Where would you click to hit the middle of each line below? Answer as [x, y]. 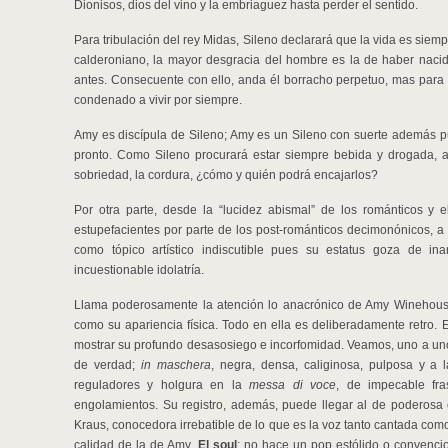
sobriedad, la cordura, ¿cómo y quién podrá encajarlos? [226, 175]
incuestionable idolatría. [139, 270]
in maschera [175, 365]
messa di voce [293, 385]
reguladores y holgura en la [162, 385]
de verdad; [107, 365]
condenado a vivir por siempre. [158, 100]
